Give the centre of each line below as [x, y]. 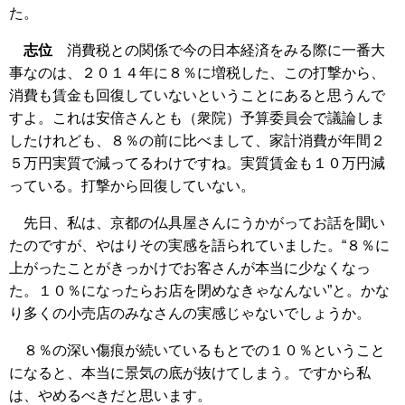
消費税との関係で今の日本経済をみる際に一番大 [219, 50]
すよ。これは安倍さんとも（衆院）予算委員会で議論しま [197, 118]
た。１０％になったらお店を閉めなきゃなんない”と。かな [199, 290]
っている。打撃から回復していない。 [132, 185]
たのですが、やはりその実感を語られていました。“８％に [199, 245]
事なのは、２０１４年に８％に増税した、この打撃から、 [197, 72]
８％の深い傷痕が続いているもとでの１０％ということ [197, 350]
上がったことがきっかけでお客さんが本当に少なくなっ [190, 268]
